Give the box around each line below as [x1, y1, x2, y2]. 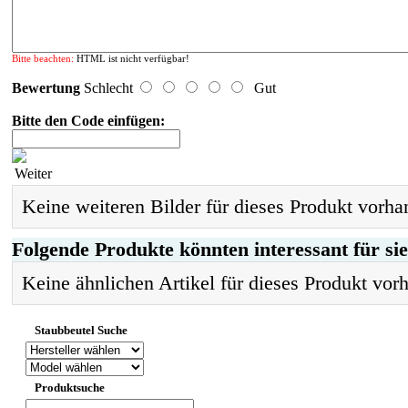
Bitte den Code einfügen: [12, 112, 165, 128]
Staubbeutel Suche [35, 322, 127, 337]
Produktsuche [35, 380, 105, 394]
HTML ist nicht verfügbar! [74, 52, 189, 64]
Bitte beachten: [12, 52, 74, 64]
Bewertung [12, 79, 80, 96]
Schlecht [84, 79, 133, 96]
